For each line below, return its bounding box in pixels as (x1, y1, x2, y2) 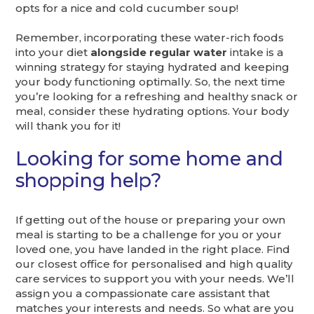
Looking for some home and (15, 146, 284, 170)
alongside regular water (88, 45, 228, 59)
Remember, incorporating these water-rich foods (15, 30, 285, 44)
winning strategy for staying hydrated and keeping (15, 60, 290, 74)
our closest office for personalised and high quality (15, 257, 293, 271)
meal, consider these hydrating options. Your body (15, 104, 289, 118)
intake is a (227, 45, 284, 59)
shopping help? (15, 168, 162, 192)
